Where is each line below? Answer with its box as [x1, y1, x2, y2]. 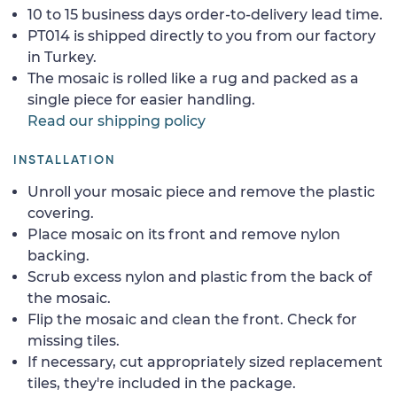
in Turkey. [27, 48, 97, 66]
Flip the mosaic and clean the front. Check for [27, 310, 357, 328]
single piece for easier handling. [27, 90, 255, 108]
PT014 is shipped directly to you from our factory [27, 27, 376, 44]
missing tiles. [27, 331, 120, 349]
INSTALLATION [13, 153, 115, 167]
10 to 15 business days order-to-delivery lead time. [27, 5, 383, 23]
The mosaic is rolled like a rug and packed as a [27, 69, 359, 87]
